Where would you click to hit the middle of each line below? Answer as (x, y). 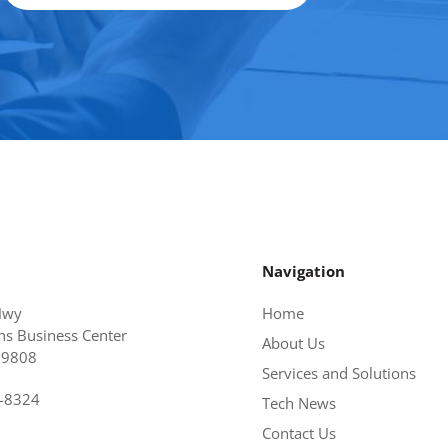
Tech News (298, 402)
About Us (293, 342)
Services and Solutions (338, 372)
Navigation (303, 270)
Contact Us (298, 432)
